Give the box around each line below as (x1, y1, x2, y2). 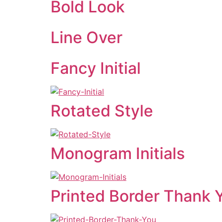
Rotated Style (51, 101, 153, 120)
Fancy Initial (51, 58, 141, 78)
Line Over (51, 28, 122, 47)
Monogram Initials (51, 144, 185, 163)
